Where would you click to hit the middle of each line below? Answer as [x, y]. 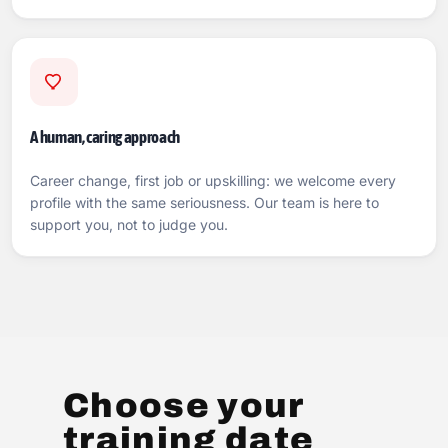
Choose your [183, 405]
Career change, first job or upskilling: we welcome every [213, 180]
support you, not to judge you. [129, 224]
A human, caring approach [105, 137]
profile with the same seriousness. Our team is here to [205, 202]
